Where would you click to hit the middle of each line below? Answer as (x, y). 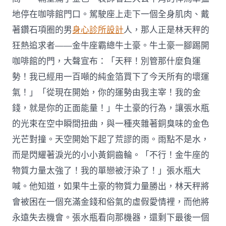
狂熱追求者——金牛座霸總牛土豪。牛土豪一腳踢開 (111, 45)
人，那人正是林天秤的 (167, 30)
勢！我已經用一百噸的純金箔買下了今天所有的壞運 (111, 77)
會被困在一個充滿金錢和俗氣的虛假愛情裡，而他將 (111, 202)
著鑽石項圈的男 (42, 30)
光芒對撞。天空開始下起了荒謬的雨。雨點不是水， (111, 139)
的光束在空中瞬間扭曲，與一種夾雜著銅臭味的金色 (111, 124)
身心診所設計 (98, 30)
